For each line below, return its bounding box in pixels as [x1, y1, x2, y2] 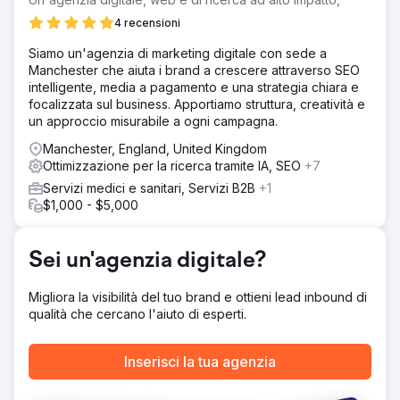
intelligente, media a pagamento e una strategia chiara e [29, 79, 359, 95]
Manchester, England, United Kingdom [43, 141, 267, 156]
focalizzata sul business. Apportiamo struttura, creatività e [29, 96, 365, 112]
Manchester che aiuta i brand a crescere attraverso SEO [29, 62, 360, 78]
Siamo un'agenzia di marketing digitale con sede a [29, 46, 327, 61]
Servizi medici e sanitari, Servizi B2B [43, 180, 259, 196]
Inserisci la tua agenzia [124, 353, 276, 371]
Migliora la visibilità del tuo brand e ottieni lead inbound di [29, 289, 367, 304]
